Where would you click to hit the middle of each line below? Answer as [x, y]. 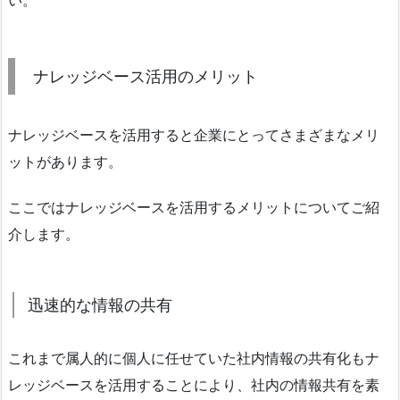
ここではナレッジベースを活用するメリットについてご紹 [194, 207]
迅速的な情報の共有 [100, 304]
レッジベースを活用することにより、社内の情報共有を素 [194, 384]
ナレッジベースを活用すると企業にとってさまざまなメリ [194, 134]
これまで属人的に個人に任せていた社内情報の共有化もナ [194, 358]
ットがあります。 [65, 161]
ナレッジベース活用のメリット [146, 76]
